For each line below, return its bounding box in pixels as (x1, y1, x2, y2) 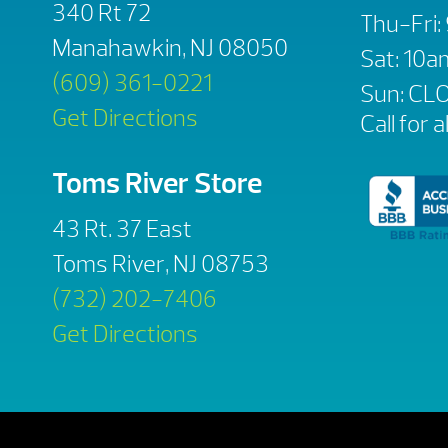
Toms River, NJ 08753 (52, 249, 269, 280)
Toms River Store (52, 165, 262, 203)
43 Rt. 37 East (52, 214, 192, 245)
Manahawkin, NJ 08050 (52, 32, 288, 63)
